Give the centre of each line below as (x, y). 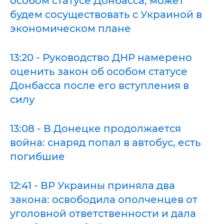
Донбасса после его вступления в (99, 85)
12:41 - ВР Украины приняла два (92, 185)
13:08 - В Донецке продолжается (95, 128)
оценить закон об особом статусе (99, 71)
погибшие (37, 156)
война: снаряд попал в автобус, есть (105, 142)
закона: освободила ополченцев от (104, 199)
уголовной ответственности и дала (103, 213)
